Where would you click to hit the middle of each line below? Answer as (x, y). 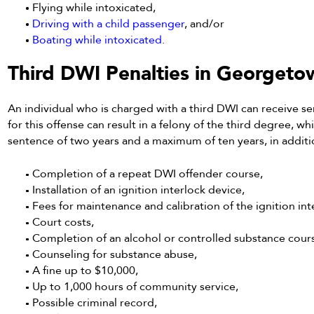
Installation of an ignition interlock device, (139, 190)
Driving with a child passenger (109, 23)
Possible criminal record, (95, 303)
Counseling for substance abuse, (115, 255)
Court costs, (63, 223)
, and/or (205, 23)
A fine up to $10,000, (86, 271)
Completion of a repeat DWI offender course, (148, 174)
